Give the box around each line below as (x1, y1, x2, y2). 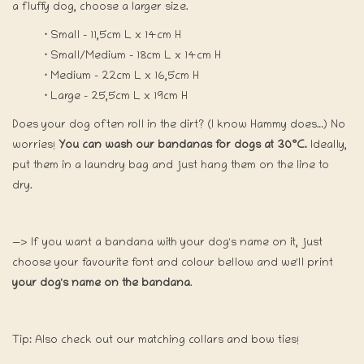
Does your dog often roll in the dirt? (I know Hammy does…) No (12, 119, 345, 132)
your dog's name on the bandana (12, 277, 190, 290)
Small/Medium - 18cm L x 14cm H (47, 50, 221, 63)
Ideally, (307, 139, 347, 152)
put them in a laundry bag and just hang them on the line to (12, 159, 329, 172)
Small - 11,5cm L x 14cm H (47, 29, 188, 42)
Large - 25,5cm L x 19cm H (47, 90, 188, 103)
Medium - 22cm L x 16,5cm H (47, 70, 264, 83)
